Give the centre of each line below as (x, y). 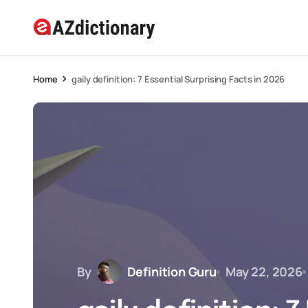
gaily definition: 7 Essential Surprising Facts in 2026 (178, 79)
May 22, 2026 (264, 271)
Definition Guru (172, 271)
